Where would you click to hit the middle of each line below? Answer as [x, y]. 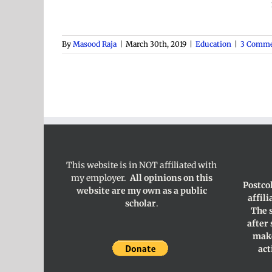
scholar [140, 203]
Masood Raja [95, 44]
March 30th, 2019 [156, 44]
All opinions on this [171, 178]
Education [213, 44]
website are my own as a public [141, 191]
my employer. [100, 178]
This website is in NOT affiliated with [142, 165]
